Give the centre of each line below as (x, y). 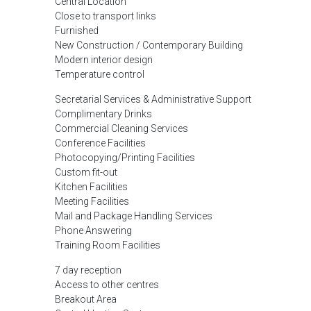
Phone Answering (93, 230)
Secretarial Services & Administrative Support (153, 99)
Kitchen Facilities (91, 187)
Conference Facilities (100, 143)
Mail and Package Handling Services (134, 216)
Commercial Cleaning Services (121, 128)
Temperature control (100, 74)
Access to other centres (107, 285)
